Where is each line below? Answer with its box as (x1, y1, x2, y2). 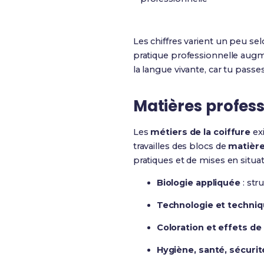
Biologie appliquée (156, 177, 240, 188)
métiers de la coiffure (150, 127, 251, 137)
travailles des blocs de (133, 141, 229, 151)
